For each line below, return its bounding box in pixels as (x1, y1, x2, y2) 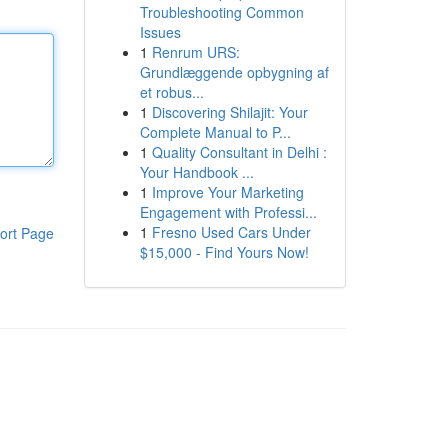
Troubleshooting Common (139, 2, 304, 22)
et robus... (139, 82, 204, 102)
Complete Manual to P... (139, 122, 291, 142)
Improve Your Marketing (151, 182, 304, 202)
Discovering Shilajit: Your (151, 102, 308, 122)
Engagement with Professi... (139, 202, 317, 222)
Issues (139, 22, 181, 42)
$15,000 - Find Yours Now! (139, 242, 309, 262)
